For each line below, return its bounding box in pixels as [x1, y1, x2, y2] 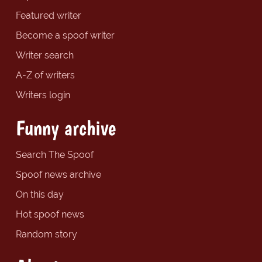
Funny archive [15, 115, 116, 140]
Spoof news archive [15, 168, 101, 180]
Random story [15, 228, 77, 240]
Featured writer [15, 9, 81, 21]
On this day [15, 188, 64, 200]
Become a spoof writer [15, 29, 115, 41]
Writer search [15, 49, 74, 61]
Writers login [15, 89, 70, 101]
